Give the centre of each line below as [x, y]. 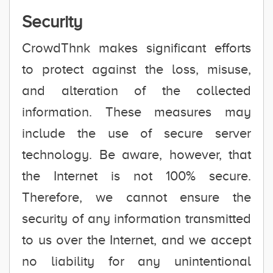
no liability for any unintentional [136, 261]
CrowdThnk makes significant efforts [136, 48]
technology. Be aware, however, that [136, 154]
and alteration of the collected [136, 90]
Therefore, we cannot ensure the [136, 197]
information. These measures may [136, 112]
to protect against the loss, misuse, [136, 69]
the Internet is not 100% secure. [136, 176]
